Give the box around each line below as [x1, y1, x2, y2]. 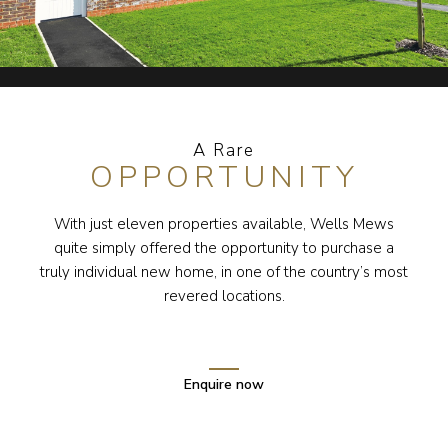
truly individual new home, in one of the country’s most [40, 262, 408, 282]
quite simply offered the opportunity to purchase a [54, 238, 394, 258]
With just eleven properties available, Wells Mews [54, 214, 394, 234]
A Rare [193, 139, 255, 162]
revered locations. [163, 286, 285, 306]
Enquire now [184, 375, 264, 394]
